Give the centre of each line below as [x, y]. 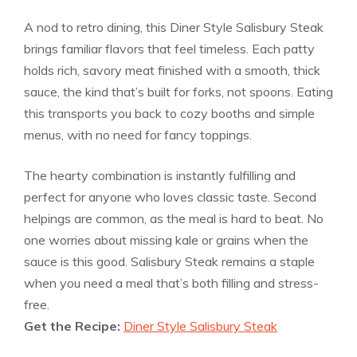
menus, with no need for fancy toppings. [138, 134]
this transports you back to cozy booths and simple [169, 113]
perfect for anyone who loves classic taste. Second [170, 196]
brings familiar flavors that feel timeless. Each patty [169, 48]
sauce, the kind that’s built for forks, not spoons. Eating [178, 91]
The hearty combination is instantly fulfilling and [160, 175]
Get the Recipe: [74, 326]
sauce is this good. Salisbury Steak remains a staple [169, 261]
